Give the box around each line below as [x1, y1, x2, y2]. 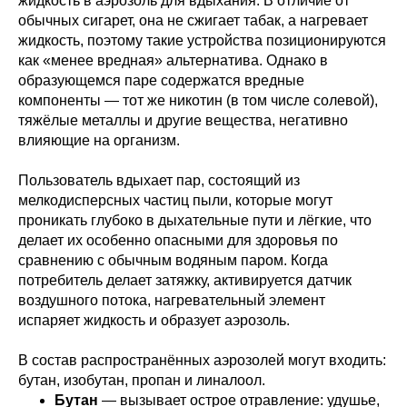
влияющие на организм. [18, 133, 180, 148]
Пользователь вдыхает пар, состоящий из [18, 173, 300, 188]
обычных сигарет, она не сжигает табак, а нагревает [18, 13, 368, 28]
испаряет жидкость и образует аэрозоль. [18, 313, 290, 328]
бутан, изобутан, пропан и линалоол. [18, 372, 265, 388]
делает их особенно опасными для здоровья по [18, 233, 338, 248]
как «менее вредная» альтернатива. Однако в [18, 53, 328, 68]
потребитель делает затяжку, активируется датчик [18, 273, 352, 288]
